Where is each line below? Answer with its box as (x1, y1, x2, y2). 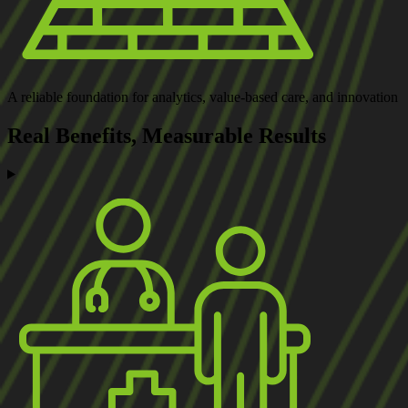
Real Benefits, (7, 123, 142, 148)
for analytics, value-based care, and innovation (132, 88, 398, 105)
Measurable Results (142, 123, 326, 148)
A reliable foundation (7, 88, 128, 105)
